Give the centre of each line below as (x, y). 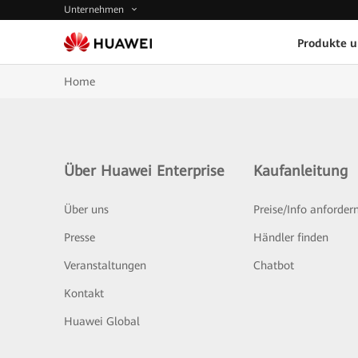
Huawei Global (102, 321)
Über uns (86, 209)
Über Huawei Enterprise (144, 171)
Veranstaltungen (105, 265)
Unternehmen (95, 10)
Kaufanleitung (300, 171)
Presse (80, 237)
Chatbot (273, 265)
